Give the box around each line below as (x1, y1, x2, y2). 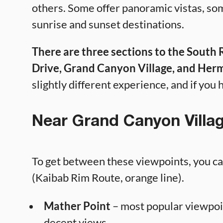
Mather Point (44, 199, 111, 213)
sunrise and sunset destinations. (32, 17, 184, 31)
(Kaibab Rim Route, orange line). (32, 170, 184, 184)
